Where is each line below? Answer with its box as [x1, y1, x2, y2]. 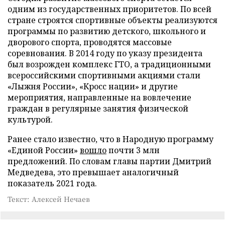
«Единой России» [8, 144, 80, 156]
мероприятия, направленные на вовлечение [8, 91, 191, 103]
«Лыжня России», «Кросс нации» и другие [8, 80, 178, 92]
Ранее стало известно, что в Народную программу [8, 133, 213, 145]
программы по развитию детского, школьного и [8, 25, 206, 37]
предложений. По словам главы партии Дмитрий [8, 155, 211, 167]
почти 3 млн [106, 144, 160, 156]
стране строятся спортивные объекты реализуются [8, 14, 217, 26]
